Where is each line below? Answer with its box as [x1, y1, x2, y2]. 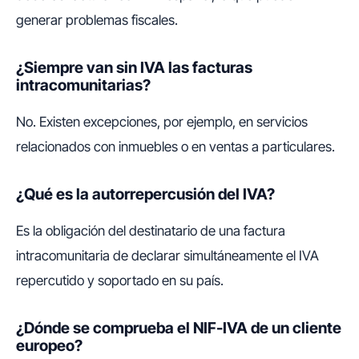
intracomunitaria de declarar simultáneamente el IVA [16, 248, 319, 264]
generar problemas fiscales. [16, 12, 178, 28]
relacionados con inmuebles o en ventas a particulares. [16, 139, 335, 155]
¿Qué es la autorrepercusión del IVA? [16, 184, 275, 204]
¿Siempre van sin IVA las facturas [16, 58, 252, 77]
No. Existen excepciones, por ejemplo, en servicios [16, 114, 308, 130]
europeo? [16, 336, 83, 355]
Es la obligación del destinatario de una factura [16, 223, 285, 239]
